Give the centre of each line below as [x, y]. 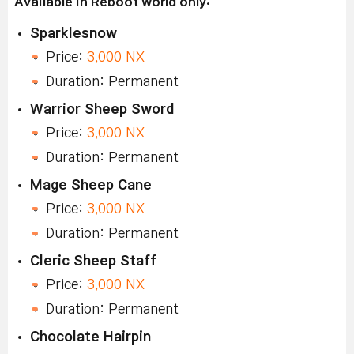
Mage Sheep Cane [91, 186]
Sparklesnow [73, 34]
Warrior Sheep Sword [102, 110]
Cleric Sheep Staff [93, 262]
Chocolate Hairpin [90, 337]
